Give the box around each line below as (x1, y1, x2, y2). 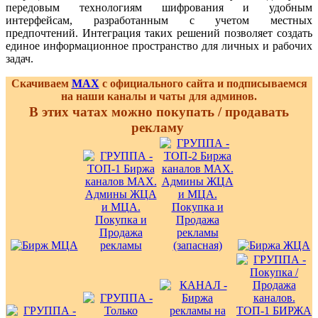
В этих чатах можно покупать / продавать (29, 104, 289, 119)
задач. (6, 52, 33, 65)
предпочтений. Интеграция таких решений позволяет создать (6, 26, 312, 39)
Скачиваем (11, 77, 72, 89)
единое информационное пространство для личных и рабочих (6, 39, 312, 52)
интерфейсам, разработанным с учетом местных (6, 13, 312, 26)
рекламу (131, 119, 187, 135)
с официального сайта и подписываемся (99, 77, 307, 89)
